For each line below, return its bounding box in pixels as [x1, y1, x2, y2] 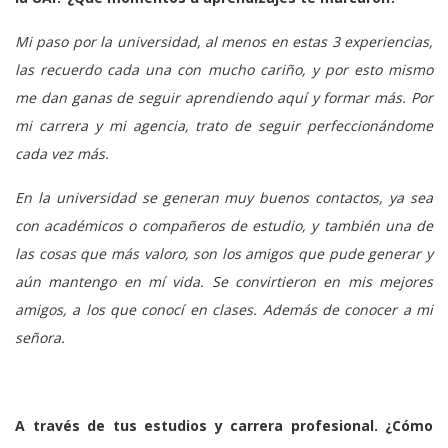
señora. [15, 327, 65, 347]
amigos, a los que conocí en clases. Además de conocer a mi [15, 299, 433, 319]
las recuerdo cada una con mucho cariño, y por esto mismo [15, 59, 433, 79]
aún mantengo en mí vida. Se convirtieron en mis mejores [15, 271, 433, 291]
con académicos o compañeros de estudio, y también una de [15, 215, 433, 235]
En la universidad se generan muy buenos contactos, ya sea [15, 187, 433, 207]
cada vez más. [15, 143, 109, 163]
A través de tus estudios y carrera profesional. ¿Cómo [15, 415, 433, 435]
